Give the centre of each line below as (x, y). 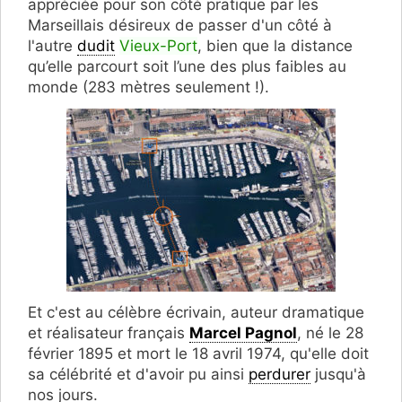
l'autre (52, 46)
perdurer (280, 375)
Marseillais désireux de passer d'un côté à (180, 26)
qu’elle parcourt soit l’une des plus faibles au (187, 67)
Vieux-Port (158, 46)
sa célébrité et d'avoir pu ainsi (138, 375)
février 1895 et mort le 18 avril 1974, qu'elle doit (198, 354)
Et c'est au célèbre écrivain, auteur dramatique (196, 313)
